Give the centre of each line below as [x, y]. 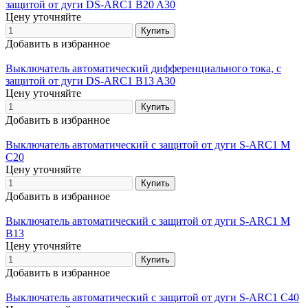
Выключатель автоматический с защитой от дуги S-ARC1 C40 [152, 297]
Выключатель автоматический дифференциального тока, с [143, 68]
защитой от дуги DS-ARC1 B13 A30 [90, 80]
